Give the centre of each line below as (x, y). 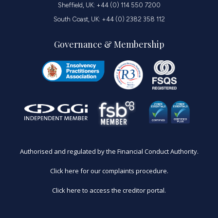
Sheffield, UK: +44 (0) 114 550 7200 (109, 5)
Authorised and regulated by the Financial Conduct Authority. (109, 151)
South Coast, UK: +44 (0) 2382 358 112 (109, 19)
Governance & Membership (109, 44)
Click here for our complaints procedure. (109, 171)
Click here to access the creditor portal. (109, 190)
